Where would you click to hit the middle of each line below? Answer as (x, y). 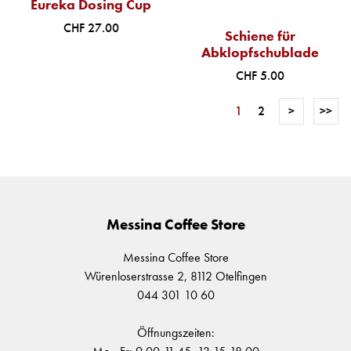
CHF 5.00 (260, 76)
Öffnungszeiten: (175, 333)
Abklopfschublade (260, 53)
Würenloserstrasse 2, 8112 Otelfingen (175, 277)
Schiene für (260, 36)
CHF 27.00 (91, 28)
